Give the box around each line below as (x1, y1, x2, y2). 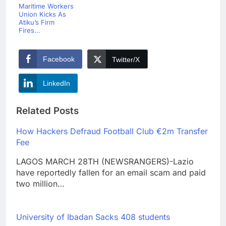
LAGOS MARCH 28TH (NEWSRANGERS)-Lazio (16, 156, 194, 167)
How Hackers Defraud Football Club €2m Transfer (16, 126, 208, 137)
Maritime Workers (19, 2, 74, 10)
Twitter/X (112, 55, 140, 64)
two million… (16, 179, 65, 189)
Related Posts (16, 104, 79, 117)
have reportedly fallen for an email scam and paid (16, 167, 206, 178)
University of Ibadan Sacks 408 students (16, 212, 170, 222)
